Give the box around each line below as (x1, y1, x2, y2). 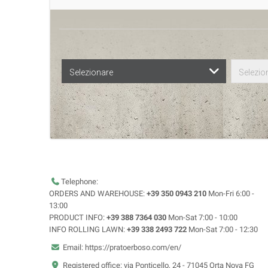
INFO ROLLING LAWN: (49, 225, 127, 234)
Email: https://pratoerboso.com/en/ (61, 243, 181, 252)
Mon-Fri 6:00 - (206, 189, 254, 199)
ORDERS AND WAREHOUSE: (49, 189, 147, 199)
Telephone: (61, 177, 98, 187)
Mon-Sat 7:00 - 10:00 (166, 213, 237, 223)
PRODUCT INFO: (49, 213, 106, 223)
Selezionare (69, 68, 113, 78)
